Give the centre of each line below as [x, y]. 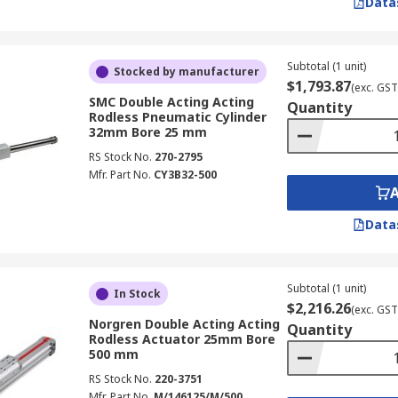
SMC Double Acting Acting [171, 102]
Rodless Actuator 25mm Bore [182, 339]
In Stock [137, 294]
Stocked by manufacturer [186, 72]
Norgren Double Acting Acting [184, 324]
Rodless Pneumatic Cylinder [177, 117]
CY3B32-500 [185, 175]
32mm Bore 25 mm [147, 132]
